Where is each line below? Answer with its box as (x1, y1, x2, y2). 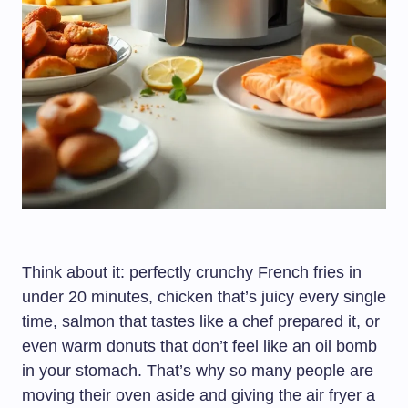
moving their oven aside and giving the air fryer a (22, 386, 375, 405)
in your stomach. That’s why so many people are (22, 362, 373, 381)
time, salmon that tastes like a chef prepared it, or (22, 312, 380, 331)
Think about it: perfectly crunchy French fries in (22, 263, 362, 282)
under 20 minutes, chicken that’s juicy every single (22, 288, 386, 307)
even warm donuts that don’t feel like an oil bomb (22, 337, 377, 356)
